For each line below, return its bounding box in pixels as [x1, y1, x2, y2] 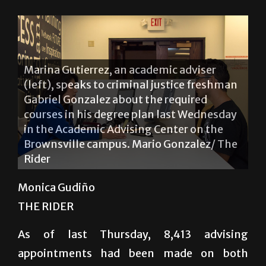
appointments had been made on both [18, 246, 248, 260]
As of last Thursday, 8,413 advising [18, 227, 248, 241]
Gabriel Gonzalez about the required [24, 92, 207, 106]
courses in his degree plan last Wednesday [24, 107, 237, 121]
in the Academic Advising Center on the [24, 122, 223, 136]
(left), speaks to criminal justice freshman [24, 77, 237, 91]
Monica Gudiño [18, 180, 95, 194]
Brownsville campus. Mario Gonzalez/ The [24, 137, 237, 151]
